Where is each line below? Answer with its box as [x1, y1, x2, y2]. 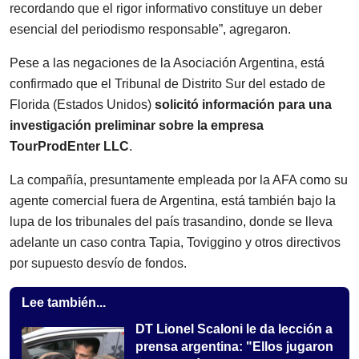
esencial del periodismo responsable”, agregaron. [10, 22, 291, 36]
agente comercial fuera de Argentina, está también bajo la [10, 193, 336, 208]
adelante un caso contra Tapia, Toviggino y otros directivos [10, 235, 341, 249]
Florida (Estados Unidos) [10, 97, 155, 111]
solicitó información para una [155, 97, 332, 111]
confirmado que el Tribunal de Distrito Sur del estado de [10, 76, 325, 91]
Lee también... [22, 295, 106, 309]
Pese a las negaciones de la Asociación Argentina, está [10, 55, 325, 70]
